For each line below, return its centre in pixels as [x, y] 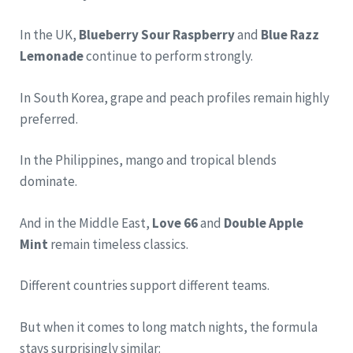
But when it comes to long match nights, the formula [169, 327]
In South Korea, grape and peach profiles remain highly [175, 97]
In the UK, [49, 35]
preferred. [49, 119]
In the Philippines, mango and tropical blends [148, 160]
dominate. [48, 182]
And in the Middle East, [86, 223]
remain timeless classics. [118, 244]
